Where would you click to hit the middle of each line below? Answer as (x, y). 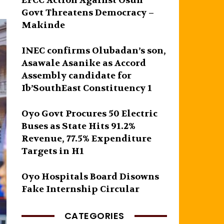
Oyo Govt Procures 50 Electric (90, 113)
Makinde (43, 25)
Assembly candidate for (77, 75)
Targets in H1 (53, 151)
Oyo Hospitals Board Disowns (90, 176)
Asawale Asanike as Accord (84, 63)
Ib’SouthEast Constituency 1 (87, 88)
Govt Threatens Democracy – (88, 12)
